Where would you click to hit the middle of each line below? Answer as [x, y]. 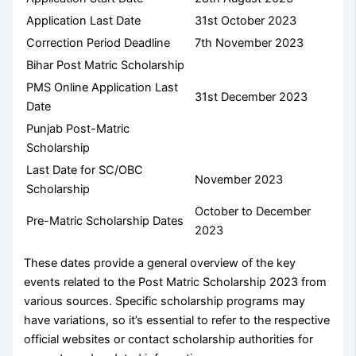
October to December [253, 211]
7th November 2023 [250, 43]
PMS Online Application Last [103, 87]
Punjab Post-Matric [78, 128]
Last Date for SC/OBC [85, 170]
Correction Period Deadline [99, 43]
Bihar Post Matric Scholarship [106, 65]
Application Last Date [84, 20]
